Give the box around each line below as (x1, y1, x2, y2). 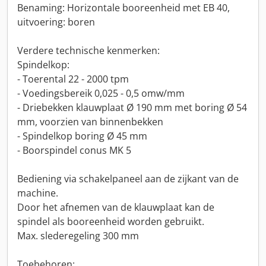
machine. (17, 186, 58, 199)
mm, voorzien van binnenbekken (17, 115, 163, 128)
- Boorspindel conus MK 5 (17, 144, 131, 157)
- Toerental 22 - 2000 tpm (17, 72, 129, 85)
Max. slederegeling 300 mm (17, 229, 139, 242)
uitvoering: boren (17, 15, 95, 28)
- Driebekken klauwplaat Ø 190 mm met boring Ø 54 (17, 101, 247, 114)
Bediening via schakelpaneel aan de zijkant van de (17, 172, 239, 185)
